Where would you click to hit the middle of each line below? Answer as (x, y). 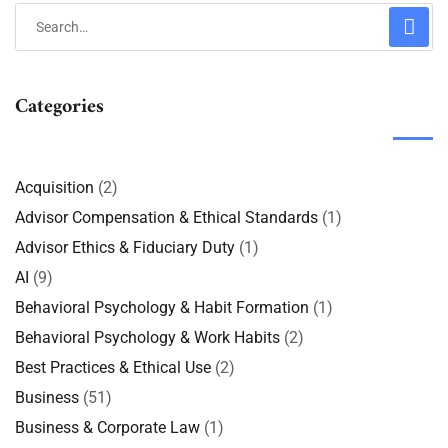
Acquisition (54, 187)
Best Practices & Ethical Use (113, 367)
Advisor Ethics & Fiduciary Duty (125, 247)
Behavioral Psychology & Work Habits (147, 337)
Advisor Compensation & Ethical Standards (166, 217)
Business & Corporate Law (107, 427)
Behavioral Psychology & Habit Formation (162, 307)
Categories (59, 107)
